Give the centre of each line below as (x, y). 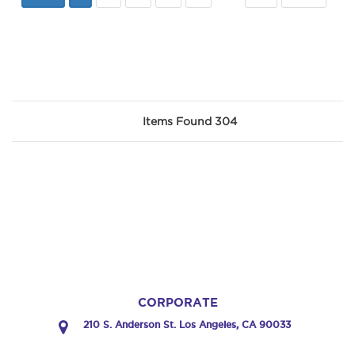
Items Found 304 (189, 121)
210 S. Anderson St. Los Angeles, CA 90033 (187, 325)
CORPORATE (177, 303)
